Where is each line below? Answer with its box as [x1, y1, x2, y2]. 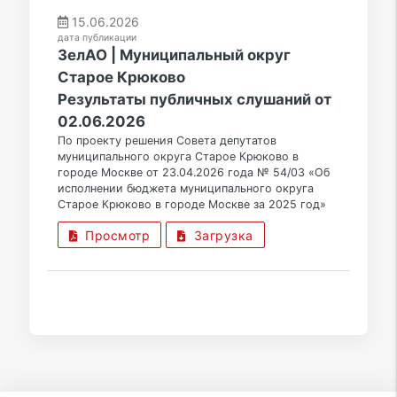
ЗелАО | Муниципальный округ [57, 46, 291, 65]
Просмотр [77, 228, 151, 244]
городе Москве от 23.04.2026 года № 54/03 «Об [57, 166, 330, 180]
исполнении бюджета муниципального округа [57, 182, 314, 196]
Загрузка [185, 228, 253, 244]
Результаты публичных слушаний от [57, 90, 331, 109]
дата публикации [57, 32, 136, 44]
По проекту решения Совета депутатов [57, 134, 276, 148]
